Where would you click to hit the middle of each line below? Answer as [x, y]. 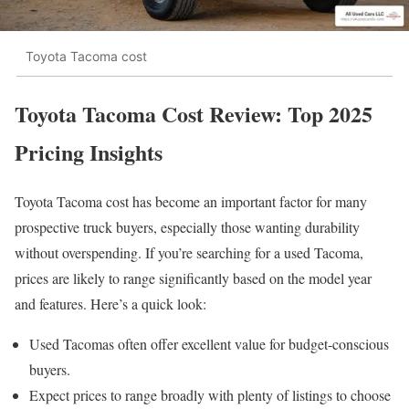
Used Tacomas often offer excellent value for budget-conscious [209, 344]
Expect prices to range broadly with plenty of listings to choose [210, 395]
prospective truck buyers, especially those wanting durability [187, 227]
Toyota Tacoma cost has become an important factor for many [191, 202]
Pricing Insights [89, 152]
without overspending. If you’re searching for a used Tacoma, [189, 253]
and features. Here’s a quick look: [110, 304]
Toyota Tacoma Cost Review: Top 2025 [194, 113]
